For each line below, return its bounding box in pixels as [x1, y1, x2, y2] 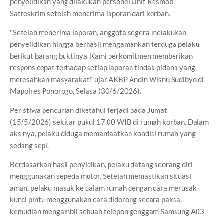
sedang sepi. [10, 141, 49, 150]
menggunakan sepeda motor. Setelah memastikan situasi [10, 172, 191, 180]
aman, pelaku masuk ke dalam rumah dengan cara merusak [10, 183, 197, 192]
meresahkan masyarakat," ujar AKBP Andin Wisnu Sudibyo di [10, 75, 204, 84]
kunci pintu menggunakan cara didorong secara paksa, [10, 195, 182, 204]
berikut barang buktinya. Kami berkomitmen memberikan [10, 51, 193, 60]
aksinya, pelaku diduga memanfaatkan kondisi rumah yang [10, 129, 196, 138]
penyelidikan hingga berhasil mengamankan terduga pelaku [10, 40, 199, 48]
